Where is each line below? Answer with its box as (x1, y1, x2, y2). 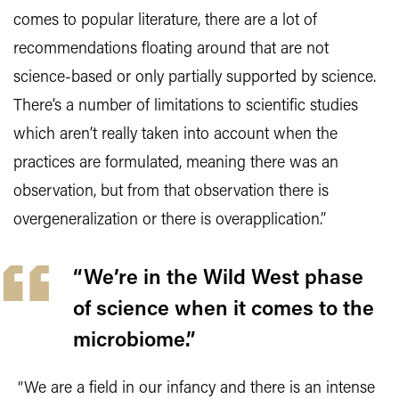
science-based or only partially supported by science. (13, 69, 376, 87)
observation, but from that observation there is (13, 183, 329, 201)
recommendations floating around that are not (13, 41, 329, 59)
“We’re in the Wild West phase (73, 268, 363, 290)
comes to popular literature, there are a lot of (13, 12, 317, 30)
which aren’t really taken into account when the (13, 126, 338, 144)
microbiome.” (73, 330, 196, 353)
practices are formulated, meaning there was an (13, 155, 338, 173)
